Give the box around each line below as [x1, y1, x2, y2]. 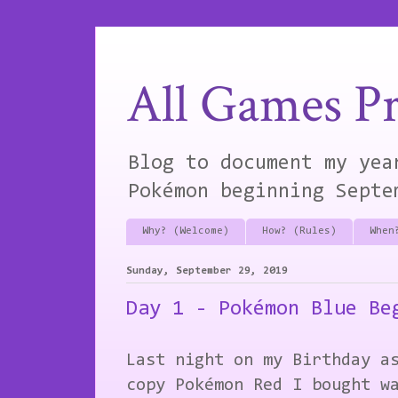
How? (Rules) [262, 226, 337, 237]
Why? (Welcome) [142, 226, 229, 237]
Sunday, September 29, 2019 [126, 266, 288, 277]
